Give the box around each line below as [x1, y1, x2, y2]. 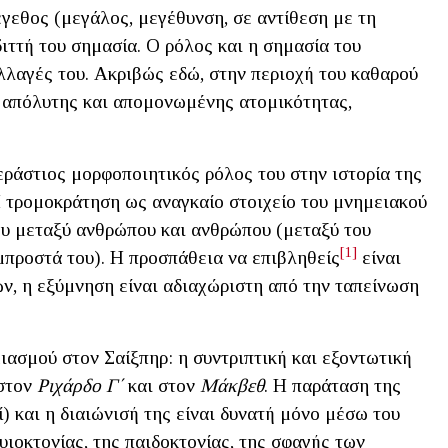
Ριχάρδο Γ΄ [37, 375, 128, 397]
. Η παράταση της [264, 375, 401, 397]
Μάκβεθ [200, 375, 264, 397]
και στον [128, 375, 200, 397]
